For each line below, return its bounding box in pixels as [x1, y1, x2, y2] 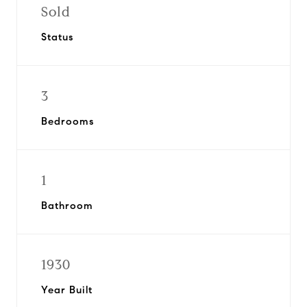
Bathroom [41, 199, 93, 212]
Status [41, 31, 73, 43]
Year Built [41, 284, 93, 296]
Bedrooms [41, 115, 94, 127]
